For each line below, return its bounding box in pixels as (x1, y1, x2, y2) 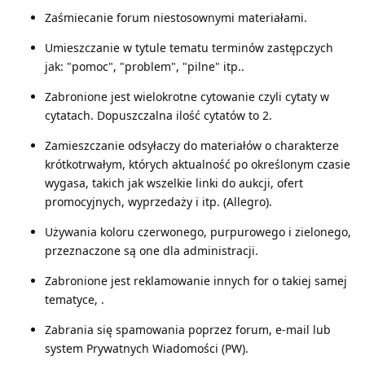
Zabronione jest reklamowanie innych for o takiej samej (45, 272, 347, 288)
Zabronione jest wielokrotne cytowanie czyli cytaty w (45, 88, 329, 104)
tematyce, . (45, 291, 104, 307)
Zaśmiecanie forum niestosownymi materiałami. (45, 9, 307, 25)
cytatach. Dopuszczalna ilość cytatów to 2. (45, 107, 272, 123)
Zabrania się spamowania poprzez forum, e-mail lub (45, 321, 331, 337)
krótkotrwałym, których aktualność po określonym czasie (45, 156, 350, 172)
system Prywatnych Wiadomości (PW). (45, 340, 248, 356)
